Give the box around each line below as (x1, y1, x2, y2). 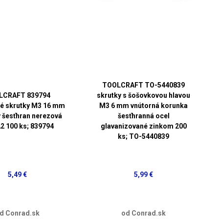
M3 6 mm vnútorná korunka (99, 101, 188, 109)
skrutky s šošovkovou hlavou (97, 91, 191, 99)
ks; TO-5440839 (118, 132, 170, 140)
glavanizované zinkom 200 (100, 122, 187, 130)
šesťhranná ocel (117, 111, 170, 120)
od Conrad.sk (121, 209, 166, 217)
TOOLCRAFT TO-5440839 (102, 81, 185, 89)
